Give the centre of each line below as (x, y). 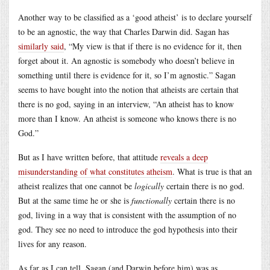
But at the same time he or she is (75, 200)
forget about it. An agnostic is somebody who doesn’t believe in (126, 60)
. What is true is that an (212, 171)
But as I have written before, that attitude (89, 157)
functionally (152, 200)
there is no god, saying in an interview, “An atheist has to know (126, 104)
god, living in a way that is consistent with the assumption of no (127, 215)
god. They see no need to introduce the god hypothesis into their (128, 229)
